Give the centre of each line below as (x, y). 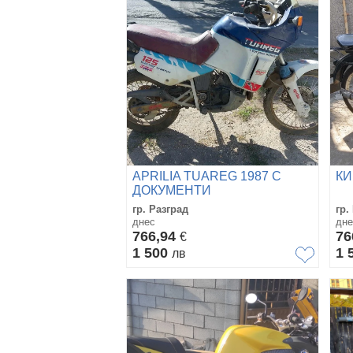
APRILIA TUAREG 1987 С (207, 176)
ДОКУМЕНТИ (172, 190)
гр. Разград (160, 209)
